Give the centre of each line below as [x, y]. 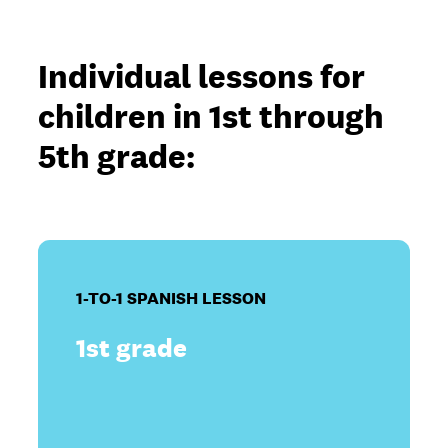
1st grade [132, 347]
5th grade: [117, 156]
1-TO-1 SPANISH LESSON [171, 297]
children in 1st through [211, 116]
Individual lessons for [202, 76]
